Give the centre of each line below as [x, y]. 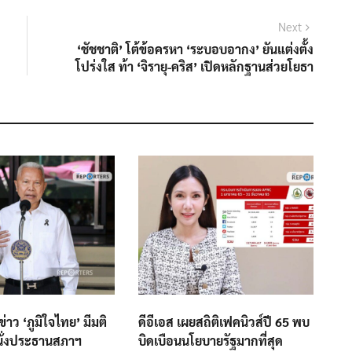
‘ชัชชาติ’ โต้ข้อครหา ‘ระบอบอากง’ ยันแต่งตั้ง [195, 49]
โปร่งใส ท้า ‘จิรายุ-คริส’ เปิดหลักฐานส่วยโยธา [194, 67]
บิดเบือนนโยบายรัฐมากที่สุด [210, 341]
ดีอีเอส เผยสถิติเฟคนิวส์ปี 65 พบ [224, 322]
